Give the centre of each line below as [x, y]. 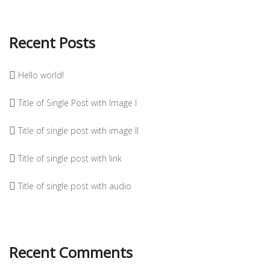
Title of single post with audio [75, 186]
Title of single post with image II [78, 131]
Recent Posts [52, 43]
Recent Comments [71, 253]
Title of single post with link [70, 159]
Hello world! [41, 75]
